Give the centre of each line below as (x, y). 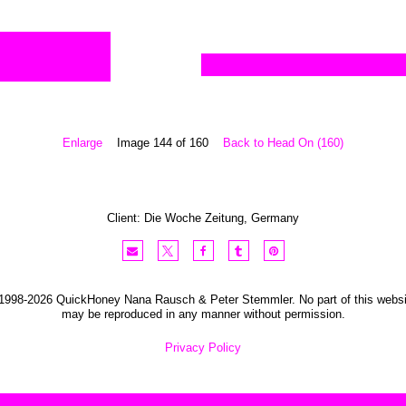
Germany (275, 218)
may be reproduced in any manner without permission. (203, 314)
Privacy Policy (203, 348)
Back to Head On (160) (283, 143)
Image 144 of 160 (163, 143)
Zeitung (224, 218)
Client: (126, 218)
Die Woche (173, 218)
